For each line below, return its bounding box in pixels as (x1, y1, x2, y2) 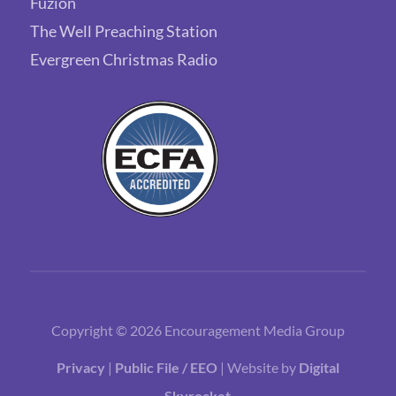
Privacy (56, 359, 105, 377)
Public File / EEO (114, 359, 220, 377)
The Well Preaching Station (29, 20, 217, 41)
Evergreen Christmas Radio (29, 49, 217, 69)
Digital (298, 359, 339, 377)
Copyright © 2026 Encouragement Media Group (50, 322, 345, 339)
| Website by (219, 359, 299, 377)
